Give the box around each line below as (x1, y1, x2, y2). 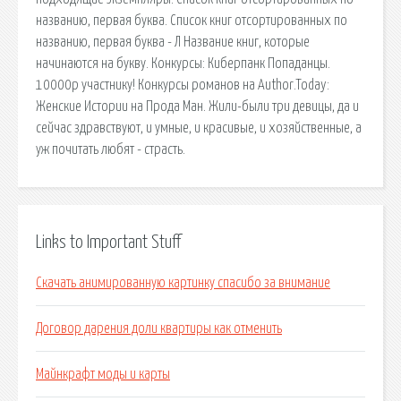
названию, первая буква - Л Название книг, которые (36, 34, 310, 49)
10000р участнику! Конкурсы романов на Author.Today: (36, 77, 329, 92)
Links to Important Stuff (36, 233, 181, 252)
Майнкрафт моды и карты (36, 367, 170, 382)
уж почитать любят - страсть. (36, 141, 185, 157)
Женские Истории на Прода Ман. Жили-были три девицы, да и (36, 98, 359, 114)
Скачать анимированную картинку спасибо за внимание (36, 276, 330, 291)
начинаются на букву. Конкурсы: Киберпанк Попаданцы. (36, 55, 330, 71)
